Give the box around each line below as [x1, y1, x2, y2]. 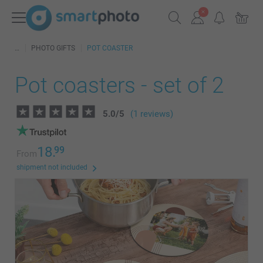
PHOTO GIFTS [31, 44, 75, 52]
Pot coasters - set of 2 [15, 73, 224, 98]
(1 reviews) [130, 109, 173, 119]
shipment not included [16, 163, 87, 171]
